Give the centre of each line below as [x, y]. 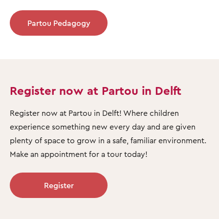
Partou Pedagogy [59, 23]
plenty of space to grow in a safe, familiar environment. [108, 140]
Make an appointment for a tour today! [79, 154]
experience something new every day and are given [103, 126]
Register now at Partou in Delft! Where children [94, 113]
